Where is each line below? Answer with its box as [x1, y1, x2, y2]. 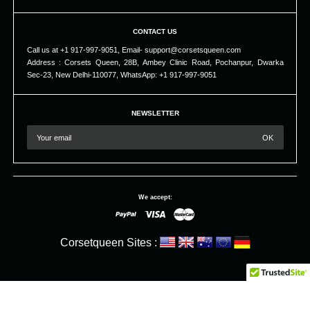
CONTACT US [133, 28, 177, 35]
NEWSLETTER [131, 109, 179, 117]
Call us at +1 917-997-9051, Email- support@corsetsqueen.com [26, 46, 241, 55]
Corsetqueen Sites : [60, 237, 157, 249]
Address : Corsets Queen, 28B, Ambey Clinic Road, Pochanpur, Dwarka [26, 58, 284, 67]
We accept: [138, 194, 172, 201]
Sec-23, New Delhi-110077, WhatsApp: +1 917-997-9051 [26, 71, 217, 80]
